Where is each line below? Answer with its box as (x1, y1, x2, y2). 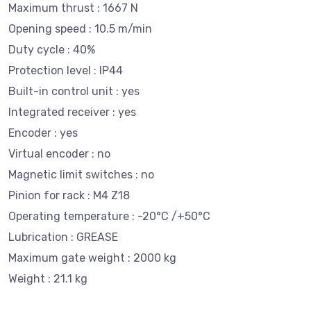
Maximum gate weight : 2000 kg (8, 251, 176, 264)
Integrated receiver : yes (8, 106, 136, 119)
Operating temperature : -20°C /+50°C (8, 210, 210, 223)
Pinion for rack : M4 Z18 (8, 189, 130, 202)
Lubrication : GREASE (8, 230, 118, 244)
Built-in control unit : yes (8, 85, 140, 98)
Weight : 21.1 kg (8, 272, 87, 285)
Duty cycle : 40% (8, 43, 95, 56)
